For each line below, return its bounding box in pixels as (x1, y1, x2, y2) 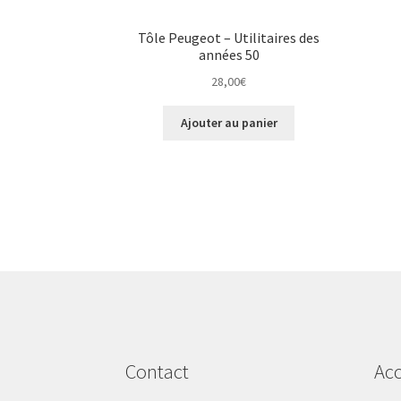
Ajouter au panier (180, 115, 277, 132)
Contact (125, 358, 190, 384)
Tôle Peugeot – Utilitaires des (138, 29, 320, 47)
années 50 (198, 46, 260, 64)
